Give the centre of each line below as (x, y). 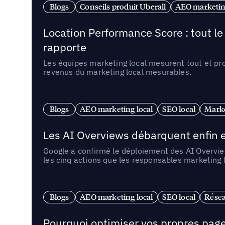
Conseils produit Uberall (123, 7)
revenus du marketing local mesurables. (118, 72)
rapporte (65, 47)
